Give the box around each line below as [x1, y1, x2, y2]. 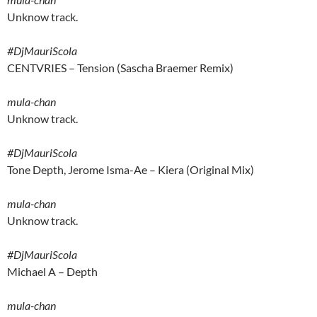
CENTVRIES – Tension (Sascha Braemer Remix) [7, 61, 234, 75]
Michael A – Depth [7, 265, 98, 279]
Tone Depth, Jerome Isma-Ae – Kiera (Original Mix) [7, 163, 254, 177]
